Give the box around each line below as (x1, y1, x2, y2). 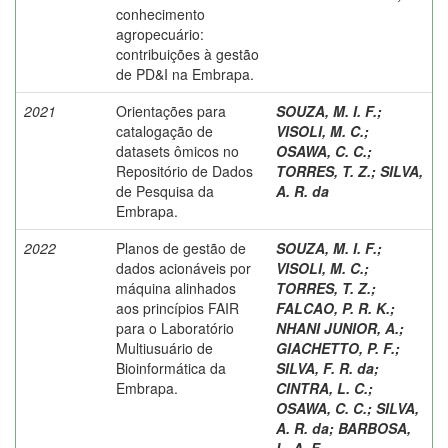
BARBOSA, (338, 417, 411, 438)
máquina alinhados (116, 277, 236, 298)
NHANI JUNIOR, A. (276, 317, 399, 338)
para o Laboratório (116, 317, 234, 338)
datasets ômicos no (116, 140, 239, 161)
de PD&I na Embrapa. (116, 63, 254, 84)
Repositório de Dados (116, 160, 253, 181)
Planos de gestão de (116, 237, 246, 258)
